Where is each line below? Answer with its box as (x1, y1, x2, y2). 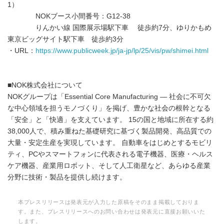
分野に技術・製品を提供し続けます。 (7, 173, 126, 181)
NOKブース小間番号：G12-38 (7, 12, 130, 20)
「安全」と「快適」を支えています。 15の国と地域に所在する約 (7, 115, 213, 123)
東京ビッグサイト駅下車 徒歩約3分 (7, 35, 123, 43)
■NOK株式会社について (7, 81, 82, 89)
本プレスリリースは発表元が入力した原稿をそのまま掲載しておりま (18, 198, 199, 205)
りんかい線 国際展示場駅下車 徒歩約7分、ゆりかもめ (7, 23, 211, 31)
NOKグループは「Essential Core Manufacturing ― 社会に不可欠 (7, 92, 211, 100)
